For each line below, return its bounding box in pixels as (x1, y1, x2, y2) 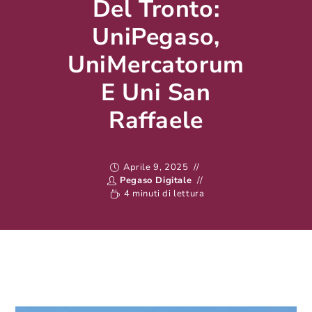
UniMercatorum (68, 49, 244, 81)
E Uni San (101, 77, 211, 109)
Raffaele (109, 104, 203, 136)
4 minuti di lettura (124, 187, 205, 200)
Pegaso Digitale (120, 174, 192, 187)
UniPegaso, (92, 21, 220, 53)
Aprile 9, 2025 (123, 161, 189, 173)
